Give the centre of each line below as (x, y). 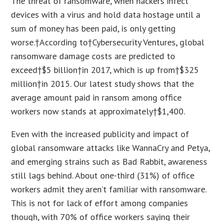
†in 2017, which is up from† (129, 70)
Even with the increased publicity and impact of (100, 134)
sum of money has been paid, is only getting (93, 28)
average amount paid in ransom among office (96, 97)
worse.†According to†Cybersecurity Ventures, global (108, 42)
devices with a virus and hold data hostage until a (106, 14)
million (24, 83)
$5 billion (60, 70)
